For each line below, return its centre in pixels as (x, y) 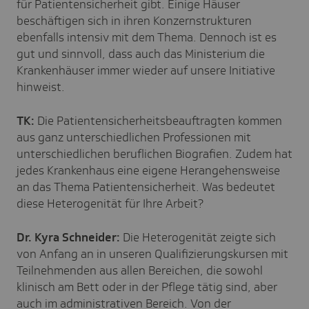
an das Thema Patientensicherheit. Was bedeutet (146, 187)
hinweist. (41, 87)
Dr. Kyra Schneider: (70, 237)
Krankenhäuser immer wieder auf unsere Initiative (146, 70)
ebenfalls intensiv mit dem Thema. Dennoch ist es (147, 37)
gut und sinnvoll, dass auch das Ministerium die (141, 53)
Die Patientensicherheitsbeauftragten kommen (158, 120)
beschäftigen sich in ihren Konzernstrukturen (134, 20)
